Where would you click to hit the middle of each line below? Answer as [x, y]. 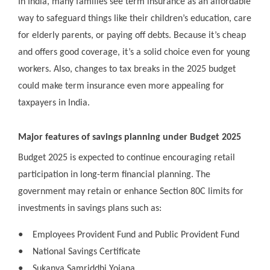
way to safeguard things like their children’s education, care [135, 19]
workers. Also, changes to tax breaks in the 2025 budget [127, 70]
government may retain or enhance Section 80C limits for [131, 192]
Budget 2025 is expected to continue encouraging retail [127, 158]
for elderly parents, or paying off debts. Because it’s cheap [132, 36]
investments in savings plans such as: [90, 209]
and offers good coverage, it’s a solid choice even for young [134, 53]
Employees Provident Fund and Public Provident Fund [136, 235]
